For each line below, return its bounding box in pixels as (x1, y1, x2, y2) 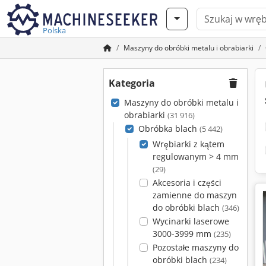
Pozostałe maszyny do (152, 242, 239, 253)
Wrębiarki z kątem (152, 138, 224, 150)
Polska (43, 25, 66, 36)
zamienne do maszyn (152, 189, 237, 201)
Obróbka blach (138, 123, 199, 134)
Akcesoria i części (152, 177, 221, 188)
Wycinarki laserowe (152, 216, 229, 227)
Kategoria (109, 77, 155, 90)
